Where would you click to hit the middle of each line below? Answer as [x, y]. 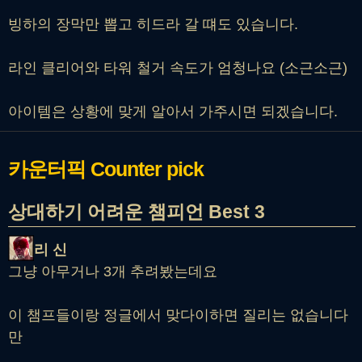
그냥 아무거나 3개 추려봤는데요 [113, 272]
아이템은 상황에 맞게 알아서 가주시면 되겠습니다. [173, 111]
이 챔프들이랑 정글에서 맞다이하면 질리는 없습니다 [178, 316]
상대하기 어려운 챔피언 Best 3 [137, 212]
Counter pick [147, 168]
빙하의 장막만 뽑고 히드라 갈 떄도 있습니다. [153, 24]
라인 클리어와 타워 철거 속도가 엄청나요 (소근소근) [178, 67]
